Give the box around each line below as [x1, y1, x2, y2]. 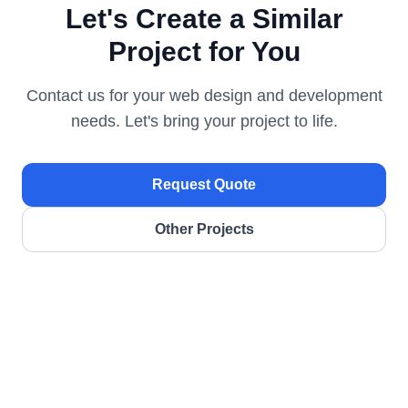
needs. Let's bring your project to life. [70, 112, 338, 131]
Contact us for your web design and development [25, 87, 382, 106]
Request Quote [152, 177, 256, 193]
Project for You [107, 36, 301, 67]
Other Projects [154, 221, 254, 238]
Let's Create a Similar [65, 4, 343, 35]
